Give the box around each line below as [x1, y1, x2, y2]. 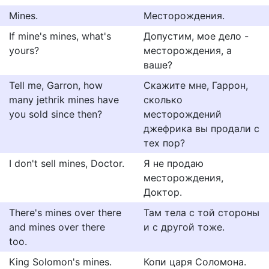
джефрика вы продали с [144, 122, 259, 134]
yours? [9, 44, 39, 56]
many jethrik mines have [9, 94, 119, 106]
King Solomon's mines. [9, 256, 112, 268]
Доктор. [144, 186, 182, 198]
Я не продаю [144, 157, 204, 169]
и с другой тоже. [144, 221, 225, 233]
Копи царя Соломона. [144, 256, 246, 268]
